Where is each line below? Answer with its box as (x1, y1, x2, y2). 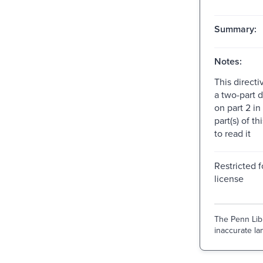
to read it (214, 126, 251, 140)
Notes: (214, 54, 242, 68)
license (214, 171, 244, 185)
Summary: (214, 22, 257, 36)
